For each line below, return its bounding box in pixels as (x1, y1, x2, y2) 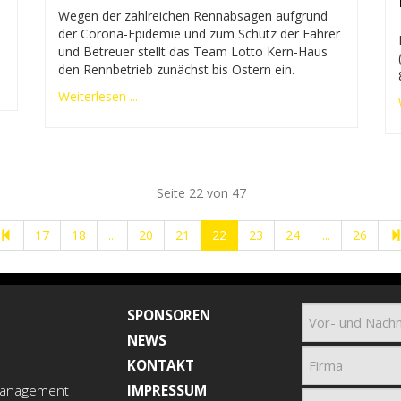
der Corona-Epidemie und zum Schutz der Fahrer (57, 25, 340, 43)
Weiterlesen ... (57, 88, 138, 106)
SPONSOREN (127, 306, 210, 326)
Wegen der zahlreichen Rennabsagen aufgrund (57, 7, 328, 25)
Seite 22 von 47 (156, 184, 246, 202)
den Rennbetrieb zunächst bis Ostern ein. (57, 61, 294, 79)
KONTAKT (127, 356, 194, 376)
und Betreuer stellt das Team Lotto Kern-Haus (57, 43, 328, 61)
